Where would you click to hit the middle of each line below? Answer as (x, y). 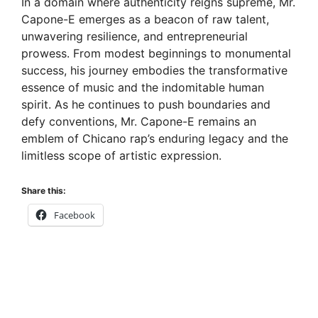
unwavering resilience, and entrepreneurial (135, 37)
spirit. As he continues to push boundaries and (146, 105)
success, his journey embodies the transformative (154, 71)
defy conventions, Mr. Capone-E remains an (139, 122)
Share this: (44, 191)
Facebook (75, 215)
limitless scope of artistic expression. (121, 156)
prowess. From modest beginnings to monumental (156, 54)
